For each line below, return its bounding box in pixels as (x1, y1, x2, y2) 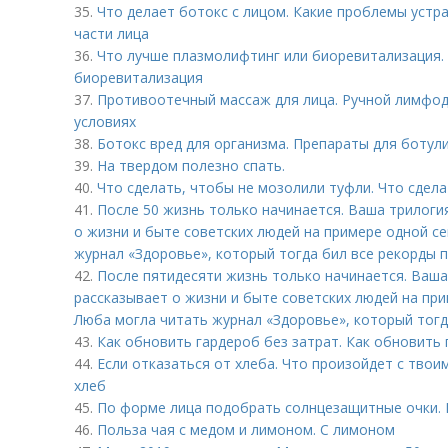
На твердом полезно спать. (97, 156, 285, 175)
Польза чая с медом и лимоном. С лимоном (97, 420, 395, 439)
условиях (74, 112, 136, 131)
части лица (74, 24, 149, 43)
